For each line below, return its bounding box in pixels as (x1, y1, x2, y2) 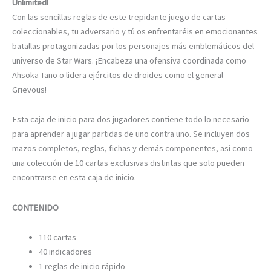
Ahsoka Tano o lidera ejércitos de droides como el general (12, 69, 223, 80)
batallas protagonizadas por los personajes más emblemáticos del (12, 40, 254, 51)
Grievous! (12, 83, 47, 95)
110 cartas (38, 232, 76, 243)
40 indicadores (38, 246, 92, 258)
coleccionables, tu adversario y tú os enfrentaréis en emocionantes (12, 25, 258, 37)
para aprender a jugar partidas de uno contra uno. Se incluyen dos (12, 128, 250, 140)
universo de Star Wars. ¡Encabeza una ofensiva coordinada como (12, 54, 246, 66)
